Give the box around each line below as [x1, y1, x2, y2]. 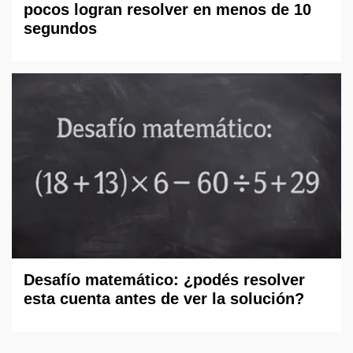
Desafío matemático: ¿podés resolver [24, 270, 305, 288]
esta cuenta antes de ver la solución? [24, 289, 304, 307]
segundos [24, 19, 97, 37]
